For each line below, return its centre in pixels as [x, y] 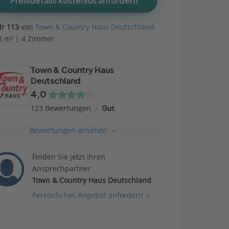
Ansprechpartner [62, 168]
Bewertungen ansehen [68, 130]
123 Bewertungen [61, 108]
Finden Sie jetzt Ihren [69, 157]
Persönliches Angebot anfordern [88, 195]
